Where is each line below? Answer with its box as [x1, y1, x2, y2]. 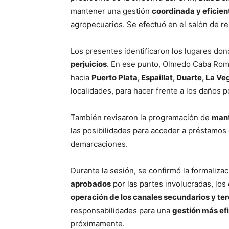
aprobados [71, 178, 111, 189]
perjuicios [71, 59, 107, 69]
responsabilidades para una [71, 205, 172, 215]
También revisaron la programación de [71, 112, 212, 122]
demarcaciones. [71, 139, 128, 149]
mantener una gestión [71, 6, 152, 16]
